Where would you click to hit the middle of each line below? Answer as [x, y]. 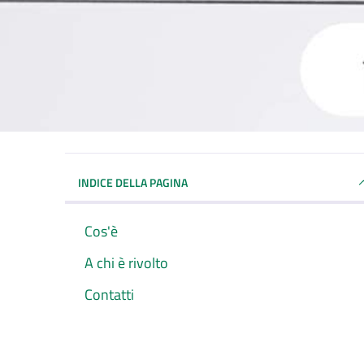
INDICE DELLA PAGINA [133, 182]
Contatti [109, 294]
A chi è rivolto [126, 262]
